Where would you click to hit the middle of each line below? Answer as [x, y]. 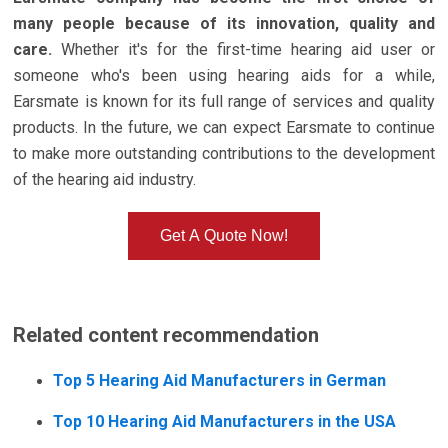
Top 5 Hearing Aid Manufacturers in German [220, 380]
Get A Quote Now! [223, 235]
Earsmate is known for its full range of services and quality [224, 101]
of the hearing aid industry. [105, 179]
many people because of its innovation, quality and [224, 23]
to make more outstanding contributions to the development [224, 153]
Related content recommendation [166, 334]
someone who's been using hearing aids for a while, [224, 75]
